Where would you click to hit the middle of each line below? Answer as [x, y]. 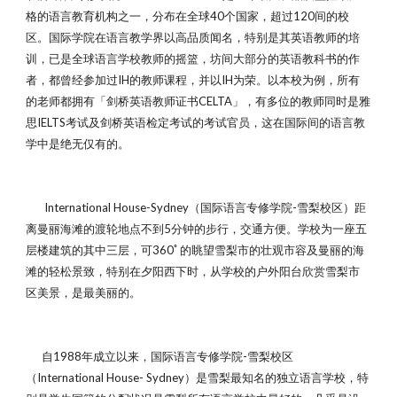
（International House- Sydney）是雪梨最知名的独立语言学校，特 [198, 378]
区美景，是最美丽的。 [84, 292]
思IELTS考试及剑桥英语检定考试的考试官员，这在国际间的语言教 [196, 122]
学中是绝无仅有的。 [78, 144]
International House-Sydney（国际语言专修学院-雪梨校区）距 [196, 207]
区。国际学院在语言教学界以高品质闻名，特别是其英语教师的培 [193, 37]
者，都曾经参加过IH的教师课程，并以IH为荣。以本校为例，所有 [193, 80]
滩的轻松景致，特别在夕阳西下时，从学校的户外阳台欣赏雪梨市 [193, 271]
